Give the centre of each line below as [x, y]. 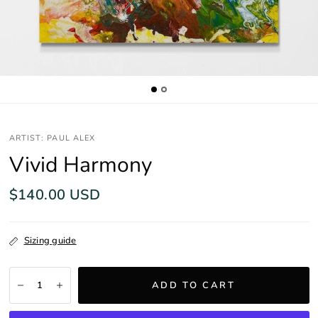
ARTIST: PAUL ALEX [52, 138]
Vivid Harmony [80, 165]
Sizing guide [50, 241]
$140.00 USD [54, 195]
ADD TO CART [193, 285]
